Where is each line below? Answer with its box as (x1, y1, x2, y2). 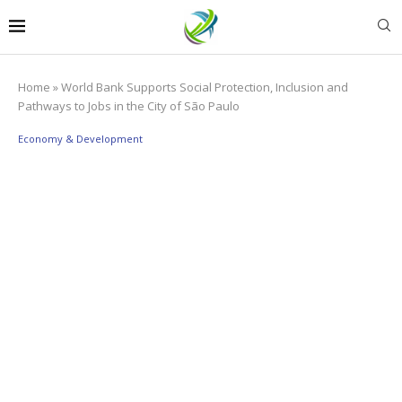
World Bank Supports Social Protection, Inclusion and (61, 78, 348, 95)
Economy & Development (18, 131, 143, 145)
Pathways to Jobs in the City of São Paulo (18, 97, 240, 114)
